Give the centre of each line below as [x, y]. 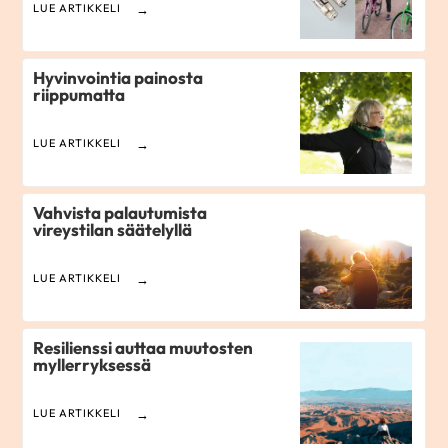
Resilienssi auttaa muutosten [143, 348]
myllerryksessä [92, 365]
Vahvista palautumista [120, 213]
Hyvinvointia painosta [118, 78]
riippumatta [79, 95]
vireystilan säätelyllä [113, 230]
